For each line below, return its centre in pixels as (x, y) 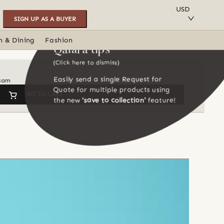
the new (67, 100)
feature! (161, 100)
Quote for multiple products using (112, 90)
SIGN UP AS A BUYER (45, 19)
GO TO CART (45, 94)
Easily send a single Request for (108, 79)
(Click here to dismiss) (86, 63)
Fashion (59, 40)
